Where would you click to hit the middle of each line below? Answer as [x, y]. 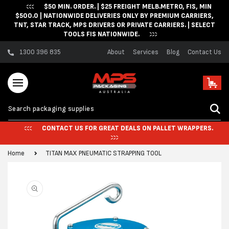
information [54, 192]
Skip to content [41, 12]
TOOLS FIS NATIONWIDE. [101, 34]
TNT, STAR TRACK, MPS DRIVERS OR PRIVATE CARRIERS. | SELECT [114, 25]
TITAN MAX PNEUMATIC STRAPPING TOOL [104, 153]
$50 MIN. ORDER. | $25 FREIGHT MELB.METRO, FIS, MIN [128, 7]
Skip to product [61, 179]
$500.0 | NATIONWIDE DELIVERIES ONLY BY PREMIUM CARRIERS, [114, 16]
